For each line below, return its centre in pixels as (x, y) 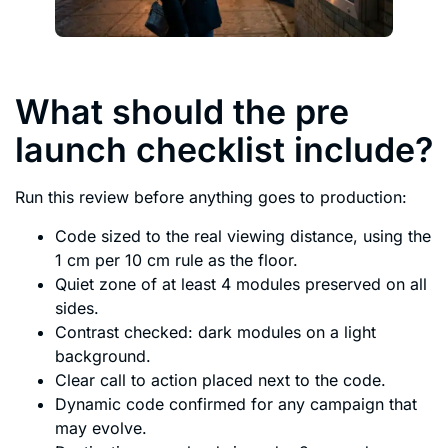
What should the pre (182, 112)
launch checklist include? (224, 150)
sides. (77, 307)
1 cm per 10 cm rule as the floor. (176, 259)
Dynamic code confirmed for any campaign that (236, 403)
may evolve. (101, 427)
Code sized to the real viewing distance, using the (243, 235)
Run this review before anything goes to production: (211, 197)
